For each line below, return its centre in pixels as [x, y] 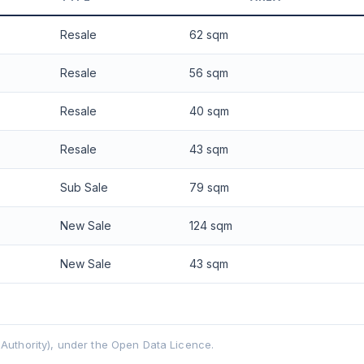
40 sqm [209, 110]
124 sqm [210, 225]
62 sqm [208, 34]
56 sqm [208, 72]
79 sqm [209, 187]
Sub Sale [84, 187]
